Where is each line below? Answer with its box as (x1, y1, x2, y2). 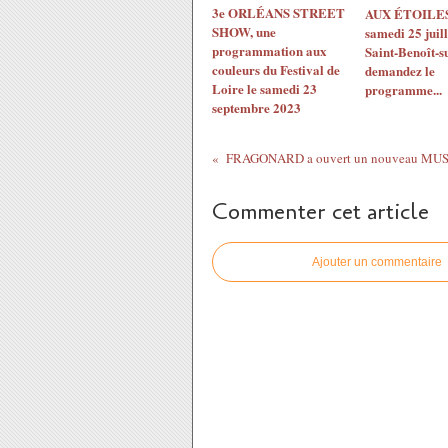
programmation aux (212, 41, 327, 60)
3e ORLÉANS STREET (212, 3, 345, 22)
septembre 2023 (212, 98, 301, 117)
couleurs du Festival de (212, 60, 340, 79)
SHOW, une (212, 22, 276, 41)
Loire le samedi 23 (212, 79, 317, 98)
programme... (364, 80, 442, 99)
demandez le (364, 61, 435, 80)
